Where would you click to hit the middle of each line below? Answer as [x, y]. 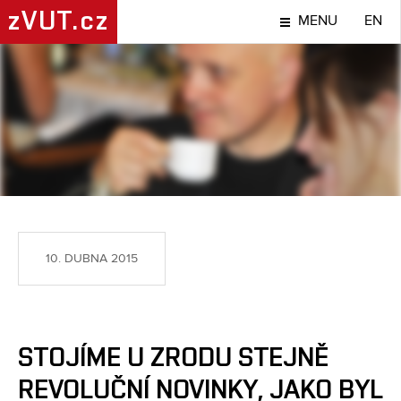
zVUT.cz [59, 21]
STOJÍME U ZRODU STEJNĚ [173, 358]
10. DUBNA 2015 [92, 259]
